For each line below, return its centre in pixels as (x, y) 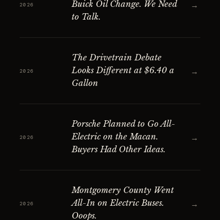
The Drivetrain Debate (117, 58)
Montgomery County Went (123, 190)
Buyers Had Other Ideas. (119, 150)
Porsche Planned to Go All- (124, 124)
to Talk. (86, 17)
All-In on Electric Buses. (118, 203)
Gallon (85, 83)
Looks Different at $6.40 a (123, 70)
